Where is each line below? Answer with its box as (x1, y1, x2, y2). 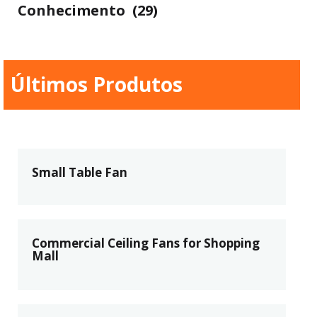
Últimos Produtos (11, 71, 183, 98)
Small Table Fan (32, 164, 127, 180)
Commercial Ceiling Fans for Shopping (32, 235, 260, 251)
